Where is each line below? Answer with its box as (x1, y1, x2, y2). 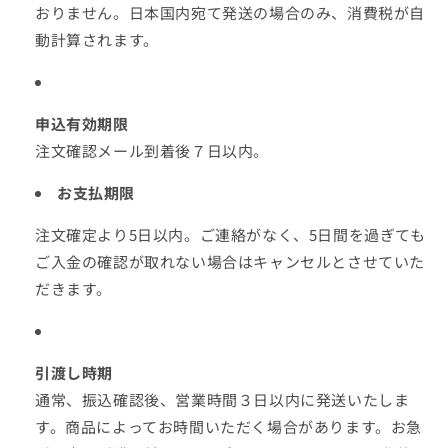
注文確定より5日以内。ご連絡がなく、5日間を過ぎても (35, 224, 426, 245)
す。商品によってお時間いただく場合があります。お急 (35, 416, 423, 437)
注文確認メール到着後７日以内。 (35, 140, 269, 161)
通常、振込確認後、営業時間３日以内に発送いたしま (35, 389, 410, 410)
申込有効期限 (35, 113, 129, 134)
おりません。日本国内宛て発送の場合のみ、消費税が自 (35, 2, 425, 23)
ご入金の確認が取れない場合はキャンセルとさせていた (35, 251, 425, 272)
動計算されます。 (35, 29, 159, 50)
